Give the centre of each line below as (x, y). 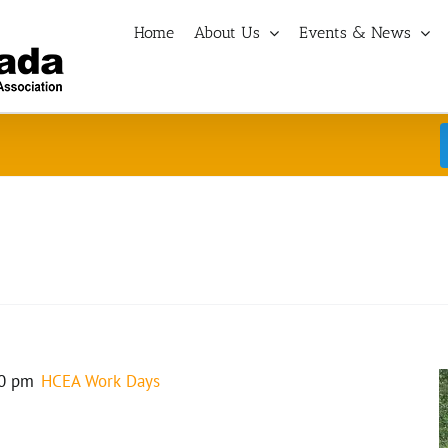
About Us (227, 32)
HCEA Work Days (100, 381)
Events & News (355, 32)
